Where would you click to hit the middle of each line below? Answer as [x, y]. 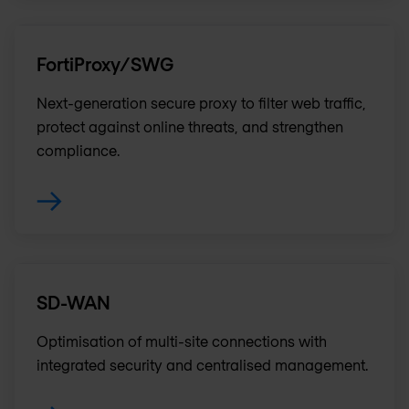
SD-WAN [73, 303]
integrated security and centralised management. [202, 365]
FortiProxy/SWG [105, 64]
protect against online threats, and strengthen [190, 127]
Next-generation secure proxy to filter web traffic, [201, 103]
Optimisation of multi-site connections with [182, 341]
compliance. [78, 151]
